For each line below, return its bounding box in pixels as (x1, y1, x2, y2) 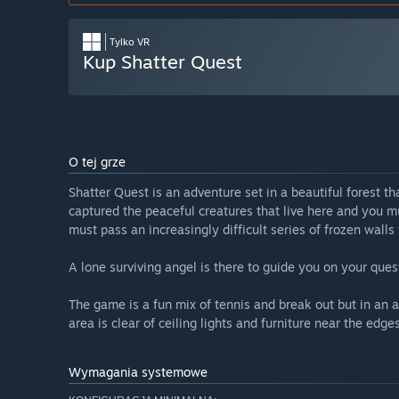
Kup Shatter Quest (83, 50, 242, 74)
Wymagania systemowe (69, 364, 208, 380)
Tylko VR (110, 36, 150, 49)
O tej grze (69, 154, 126, 170)
